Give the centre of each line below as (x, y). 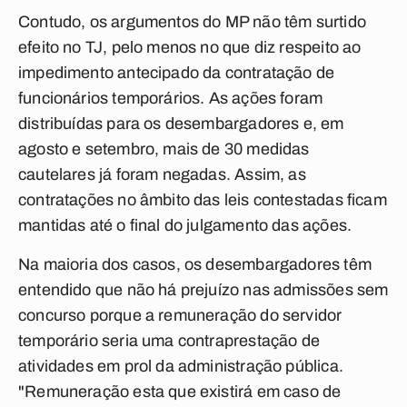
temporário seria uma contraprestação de (169, 341)
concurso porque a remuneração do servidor (180, 315)
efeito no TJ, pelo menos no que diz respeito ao (190, 47)
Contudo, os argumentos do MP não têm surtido (192, 22)
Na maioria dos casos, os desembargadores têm (195, 264)
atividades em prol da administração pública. (181, 366)
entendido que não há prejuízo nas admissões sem (203, 290)
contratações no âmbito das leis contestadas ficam (203, 200)
